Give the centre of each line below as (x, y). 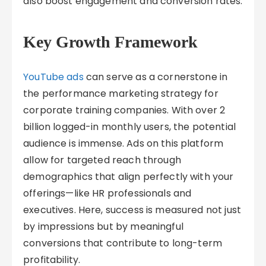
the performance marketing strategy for (121, 94)
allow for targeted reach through (102, 160)
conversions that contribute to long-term (123, 243)
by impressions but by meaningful (103, 227)
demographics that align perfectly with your (129, 177)
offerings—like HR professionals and (107, 193)
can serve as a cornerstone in (156, 77)
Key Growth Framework (111, 42)
